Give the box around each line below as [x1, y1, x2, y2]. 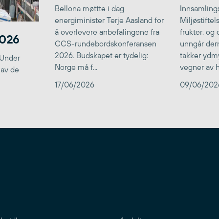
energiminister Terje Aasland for [55, 15, 164, 24]
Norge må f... [55, 62, 97, 71]
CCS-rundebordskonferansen [55, 39, 156, 48]
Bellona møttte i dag [55, 3, 124, 13]
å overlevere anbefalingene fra [55, 27, 159, 36]
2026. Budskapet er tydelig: [55, 50, 148, 60]
